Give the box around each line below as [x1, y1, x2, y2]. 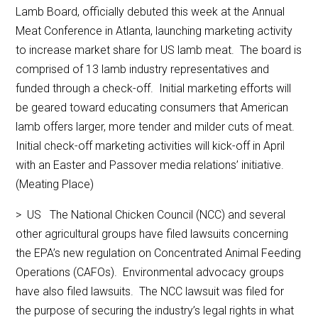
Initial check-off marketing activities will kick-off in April [16, 139, 285, 153]
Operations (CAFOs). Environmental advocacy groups [16, 265, 285, 280]
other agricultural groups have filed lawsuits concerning [16, 227, 289, 241]
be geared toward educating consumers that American [16, 101, 289, 115]
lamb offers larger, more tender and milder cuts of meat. [16, 120, 295, 134]
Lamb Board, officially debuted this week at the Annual [16, 5, 285, 19]
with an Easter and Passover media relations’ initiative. [16, 158, 285, 172]
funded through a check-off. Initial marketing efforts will [16, 82, 292, 96]
